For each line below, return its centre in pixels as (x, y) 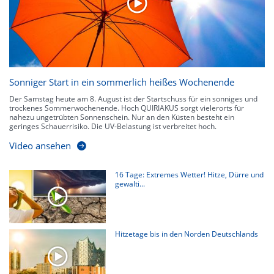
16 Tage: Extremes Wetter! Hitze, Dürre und (190, 174)
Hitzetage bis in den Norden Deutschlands (187, 234)
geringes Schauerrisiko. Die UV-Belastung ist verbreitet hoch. (113, 126)
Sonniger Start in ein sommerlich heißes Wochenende (122, 82)
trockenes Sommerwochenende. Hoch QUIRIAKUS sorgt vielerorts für (127, 108)
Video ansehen (40, 145)
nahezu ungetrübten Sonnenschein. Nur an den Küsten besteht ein (122, 117)
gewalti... (130, 183)
